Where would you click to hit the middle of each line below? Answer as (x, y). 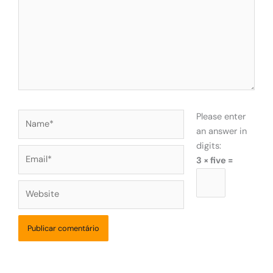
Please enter (221, 116)
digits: (208, 146)
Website (34, 186)
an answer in (221, 131)
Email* (31, 151)
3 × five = (214, 160)
